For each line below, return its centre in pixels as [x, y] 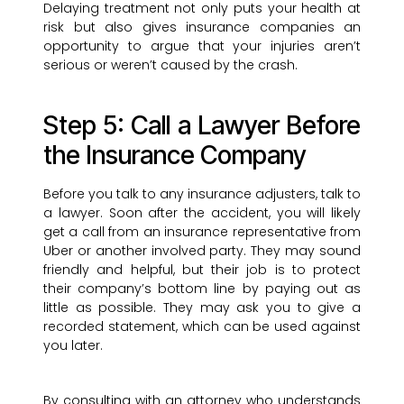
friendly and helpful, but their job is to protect [202, 270]
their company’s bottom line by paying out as [202, 289]
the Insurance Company [175, 156]
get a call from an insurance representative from [202, 232]
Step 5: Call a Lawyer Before [202, 126]
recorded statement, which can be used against [202, 327]
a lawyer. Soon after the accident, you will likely [202, 213]
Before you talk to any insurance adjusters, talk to [202, 194]
